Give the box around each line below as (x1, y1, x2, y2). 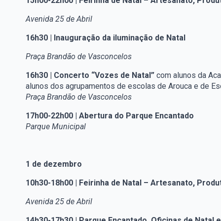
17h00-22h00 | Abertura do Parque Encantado (26, 111, 194, 121)
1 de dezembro (26, 159, 82, 169)
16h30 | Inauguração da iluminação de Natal (26, 33, 185, 43)
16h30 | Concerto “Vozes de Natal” (26, 71, 156, 80)
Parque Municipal (26, 122, 86, 132)
